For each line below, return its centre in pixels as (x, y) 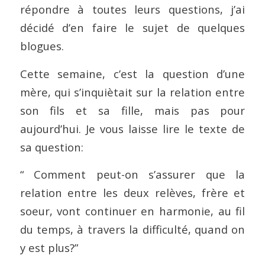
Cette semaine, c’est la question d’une (132, 73)
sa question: (51, 147)
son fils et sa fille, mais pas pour (132, 110)
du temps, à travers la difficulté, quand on (132, 230)
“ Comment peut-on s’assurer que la (132, 174)
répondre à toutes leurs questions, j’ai (132, 9)
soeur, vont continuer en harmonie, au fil (132, 211)
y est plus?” (49, 248)
